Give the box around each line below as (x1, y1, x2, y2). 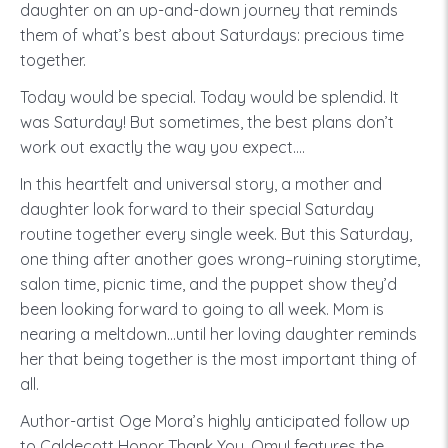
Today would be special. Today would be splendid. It (20, 87, 399, 107)
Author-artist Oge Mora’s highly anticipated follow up (20, 411, 410, 431)
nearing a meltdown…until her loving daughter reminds (20, 324, 417, 344)
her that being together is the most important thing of (20, 349, 417, 369)
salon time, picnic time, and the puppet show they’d (20, 274, 397, 294)
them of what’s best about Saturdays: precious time (20, 25, 404, 45)
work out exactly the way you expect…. (20, 137, 305, 157)
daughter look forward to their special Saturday (20, 199, 374, 219)
